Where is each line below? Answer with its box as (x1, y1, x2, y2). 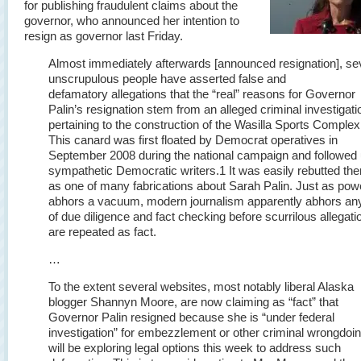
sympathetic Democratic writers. (48, 164, 219, 177)
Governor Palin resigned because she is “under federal (48, 310, 334, 324)
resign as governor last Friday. (24, 29, 183, 43)
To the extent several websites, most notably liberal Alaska (48, 280, 354, 293)
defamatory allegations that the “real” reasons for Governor (48, 87, 355, 101)
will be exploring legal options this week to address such (48, 341, 341, 355)
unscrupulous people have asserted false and (48, 72, 286, 85)
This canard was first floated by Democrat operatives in (48, 133, 338, 147)
